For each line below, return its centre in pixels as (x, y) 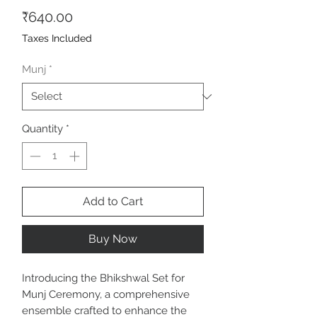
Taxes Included (57, 39)
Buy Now (113, 238)
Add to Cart (113, 201)
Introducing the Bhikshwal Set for (103, 278)
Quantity (42, 129)
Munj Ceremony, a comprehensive (106, 294)
